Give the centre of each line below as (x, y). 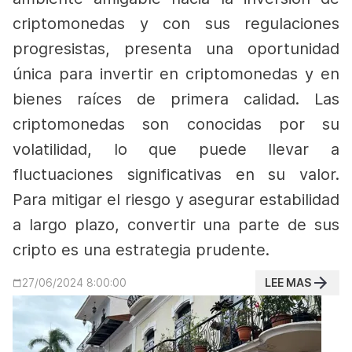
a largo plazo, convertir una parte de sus (176, 225)
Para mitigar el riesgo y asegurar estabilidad (176, 200)
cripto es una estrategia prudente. (143, 250)
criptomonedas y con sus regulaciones (176, 24)
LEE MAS (288, 282)
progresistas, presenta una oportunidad (176, 49)
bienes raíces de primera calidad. (163, 99)
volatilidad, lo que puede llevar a (176, 149)
